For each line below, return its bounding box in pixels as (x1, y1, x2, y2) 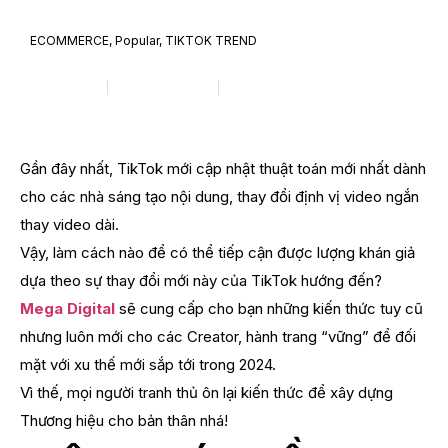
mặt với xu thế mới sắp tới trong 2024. (20, 355, 276, 375)
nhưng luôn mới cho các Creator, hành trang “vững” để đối (20, 327, 416, 347)
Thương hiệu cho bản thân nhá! (20, 411, 228, 431)
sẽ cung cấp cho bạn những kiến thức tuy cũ (115, 299, 423, 319)
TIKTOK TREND (165, 33, 257, 49)
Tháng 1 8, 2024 (133, 81, 212, 94)
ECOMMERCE (30, 33, 109, 49)
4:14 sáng (244, 81, 291, 94)
